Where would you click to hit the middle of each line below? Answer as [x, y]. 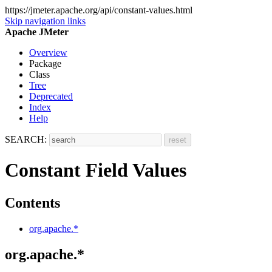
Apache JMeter [37, 32]
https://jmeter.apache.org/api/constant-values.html [99, 10]
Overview [48, 53]
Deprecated [51, 96]
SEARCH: [26, 139]
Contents [32, 202]
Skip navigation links [45, 21]
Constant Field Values [96, 170]
